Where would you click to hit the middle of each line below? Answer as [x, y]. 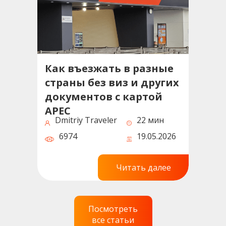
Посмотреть [113, 209]
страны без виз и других [112, 82]
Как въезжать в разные [109, 68]
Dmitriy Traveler [86, 120]
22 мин [150, 120]
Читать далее [143, 167]
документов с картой [104, 96]
